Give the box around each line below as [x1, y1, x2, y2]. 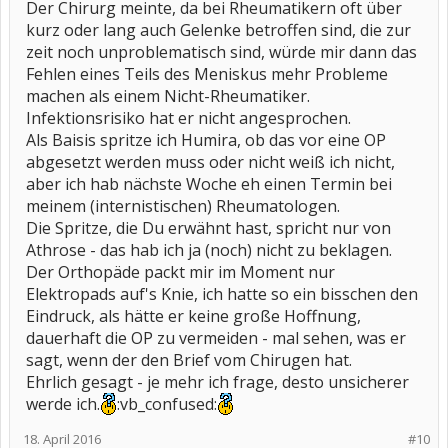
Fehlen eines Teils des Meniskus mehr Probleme [26, 63, 388, 85]
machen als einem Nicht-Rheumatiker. [26, 85, 310, 107]
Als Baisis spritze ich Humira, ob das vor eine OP [26, 129, 386, 151]
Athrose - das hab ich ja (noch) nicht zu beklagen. [26, 239, 392, 261]
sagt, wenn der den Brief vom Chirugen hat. [26, 349, 352, 371]
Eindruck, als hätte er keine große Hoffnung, [26, 305, 361, 327]
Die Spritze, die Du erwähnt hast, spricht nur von [26, 217, 391, 239]
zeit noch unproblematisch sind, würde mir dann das [26, 41, 417, 63]
